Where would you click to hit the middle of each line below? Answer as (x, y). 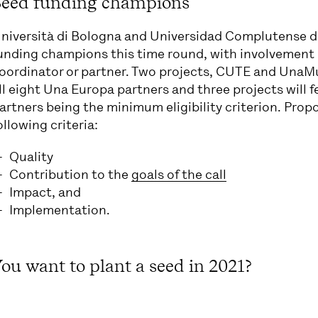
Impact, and (45, 192)
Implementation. (60, 210)
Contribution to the (71, 174)
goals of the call (179, 174)
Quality (32, 157)
